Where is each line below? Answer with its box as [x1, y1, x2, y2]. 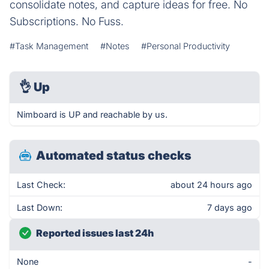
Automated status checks [36, 148, 192, 163]
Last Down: [17, 202, 62, 213]
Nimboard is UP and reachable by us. [17, 109, 168, 119]
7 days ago [207, 202, 252, 213]
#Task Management [10, 41, 88, 51]
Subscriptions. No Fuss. [10, 15, 124, 28]
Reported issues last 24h [36, 227, 154, 239]
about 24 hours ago [171, 180, 252, 190]
